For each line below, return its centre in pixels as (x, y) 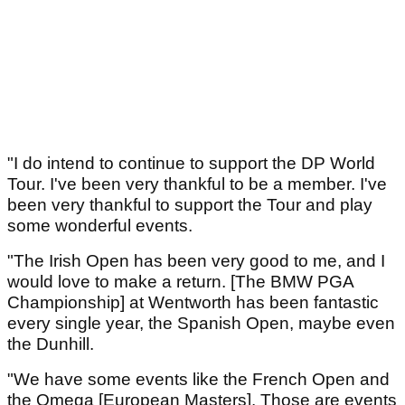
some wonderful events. (102, 226)
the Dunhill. (53, 344)
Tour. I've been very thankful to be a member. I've (197, 184)
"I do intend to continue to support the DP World (191, 164)
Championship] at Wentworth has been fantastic (193, 303)
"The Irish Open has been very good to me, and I (196, 261)
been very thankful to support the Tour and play (190, 205)
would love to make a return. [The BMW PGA (180, 282)
